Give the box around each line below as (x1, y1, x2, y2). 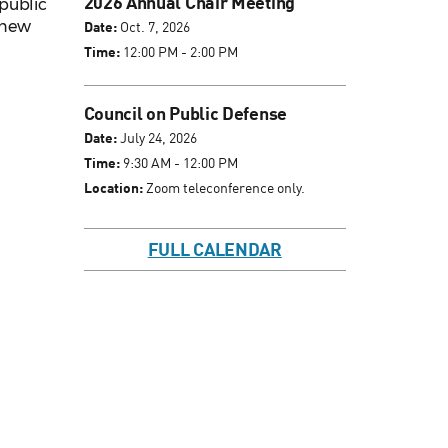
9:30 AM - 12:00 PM (119, 154, 238, 172)
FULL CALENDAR (147, 238, 282, 261)
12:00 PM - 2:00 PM (119, 43, 238, 61)
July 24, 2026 (116, 129, 197, 147)
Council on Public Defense (83, 102, 287, 125)
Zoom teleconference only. (142, 179, 305, 197)
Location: (83, 179, 143, 197)
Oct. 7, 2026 (116, 18, 190, 36)
